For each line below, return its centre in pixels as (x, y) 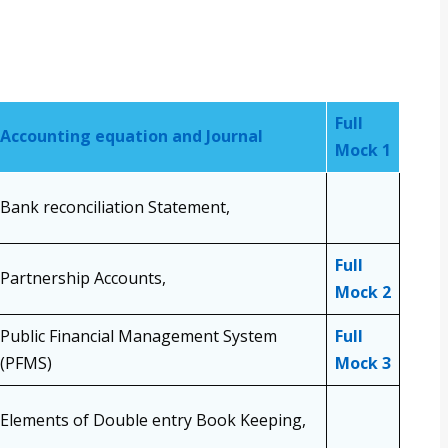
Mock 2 (363, 292)
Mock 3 (363, 363)
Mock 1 (363, 150)
